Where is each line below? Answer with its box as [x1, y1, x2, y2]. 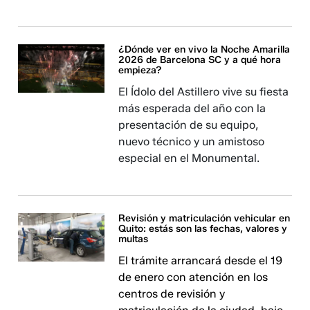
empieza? [118, 64, 163, 76]
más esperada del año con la [118, 102, 266, 115]
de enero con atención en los [118, 271, 268, 284]
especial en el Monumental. [118, 152, 260, 165]
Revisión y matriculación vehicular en [118, 212, 291, 224]
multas [118, 233, 149, 245]
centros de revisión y [118, 287, 226, 300]
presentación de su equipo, [118, 118, 259, 131]
